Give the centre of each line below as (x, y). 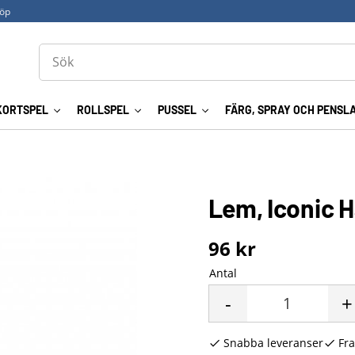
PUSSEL (177, 110)
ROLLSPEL (103, 110)
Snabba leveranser (273, 343)
